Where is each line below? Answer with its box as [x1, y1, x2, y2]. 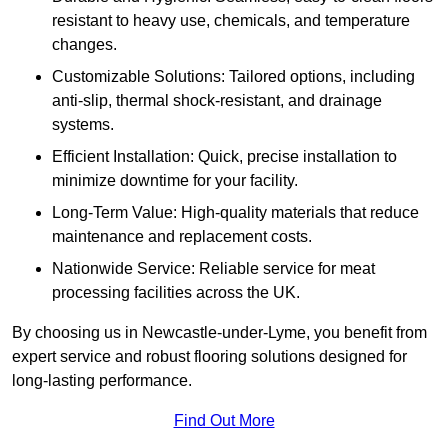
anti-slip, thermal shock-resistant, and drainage [52, 92, 382, 110]
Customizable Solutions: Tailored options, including [52, 68, 415, 86]
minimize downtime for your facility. [52, 172, 298, 190]
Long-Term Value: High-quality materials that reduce [52, 204, 419, 222]
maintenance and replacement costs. [52, 228, 312, 246]
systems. [52, 116, 114, 134]
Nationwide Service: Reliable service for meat [52, 260, 375, 278]
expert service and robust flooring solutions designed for [12, 348, 407, 366]
